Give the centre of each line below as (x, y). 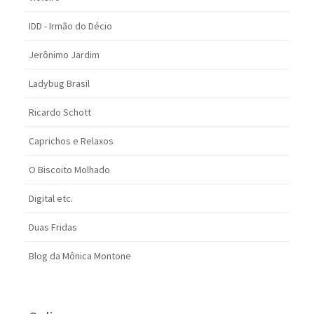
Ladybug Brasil (59, 84)
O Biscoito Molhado (69, 170)
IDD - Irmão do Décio (70, 26)
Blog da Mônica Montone (80, 256)
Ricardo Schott (60, 112)
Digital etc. (51, 199)
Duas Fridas (53, 227)
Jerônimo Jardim (64, 55)
